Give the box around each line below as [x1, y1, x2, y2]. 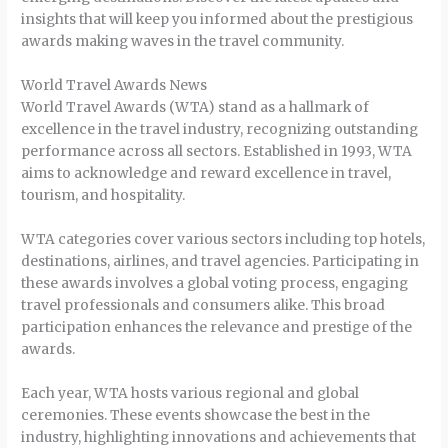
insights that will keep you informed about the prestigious [21, 11, 414, 29]
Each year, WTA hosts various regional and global [21, 384, 360, 402]
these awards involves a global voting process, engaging [21, 274, 409, 292]
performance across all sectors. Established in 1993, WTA [21, 143, 413, 161]
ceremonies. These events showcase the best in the [21, 406, 371, 424]
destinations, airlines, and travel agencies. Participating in [21, 252, 420, 270]
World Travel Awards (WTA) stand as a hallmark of [21, 99, 370, 117]
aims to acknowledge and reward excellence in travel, [21, 165, 392, 183]
